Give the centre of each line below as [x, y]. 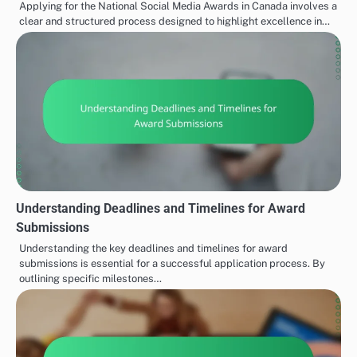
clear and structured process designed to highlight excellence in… [175, 22]
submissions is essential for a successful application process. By [172, 264]
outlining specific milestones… [90, 279]
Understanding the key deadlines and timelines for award [153, 249]
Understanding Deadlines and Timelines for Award [161, 209]
